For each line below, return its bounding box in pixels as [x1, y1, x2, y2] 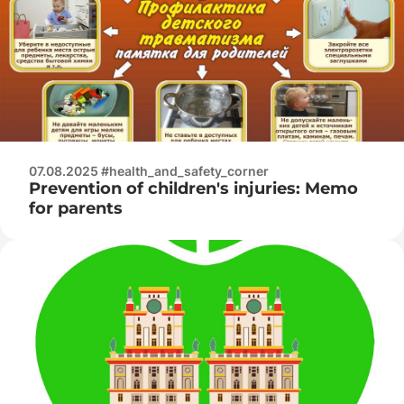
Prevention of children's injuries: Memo [29, 178, 358, 198]
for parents [29, 197, 123, 218]
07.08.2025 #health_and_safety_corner [29, 162, 269, 179]
